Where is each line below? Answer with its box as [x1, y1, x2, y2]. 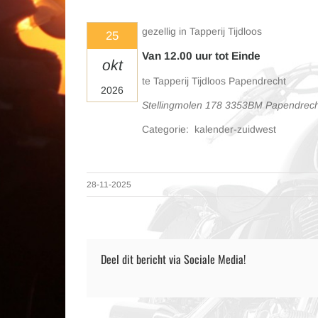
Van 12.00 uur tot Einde [142, 50, 261, 62]
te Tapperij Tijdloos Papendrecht [142, 75, 286, 87]
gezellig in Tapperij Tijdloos [142, 26, 262, 37]
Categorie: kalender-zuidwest [142, 124, 276, 135]
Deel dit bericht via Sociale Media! [101, 251, 246, 268]
